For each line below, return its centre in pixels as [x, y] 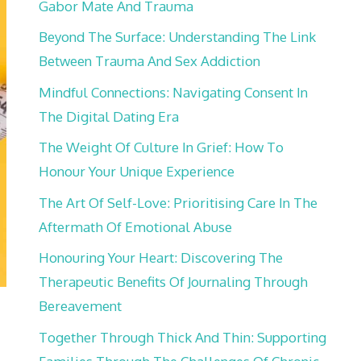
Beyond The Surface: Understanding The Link [177, 37]
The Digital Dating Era [109, 116]
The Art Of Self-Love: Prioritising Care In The [178, 202]
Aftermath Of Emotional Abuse [135, 226]
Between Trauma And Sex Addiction [149, 61]
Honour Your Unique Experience [137, 171]
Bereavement [80, 306]
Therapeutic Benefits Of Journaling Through [173, 282]
